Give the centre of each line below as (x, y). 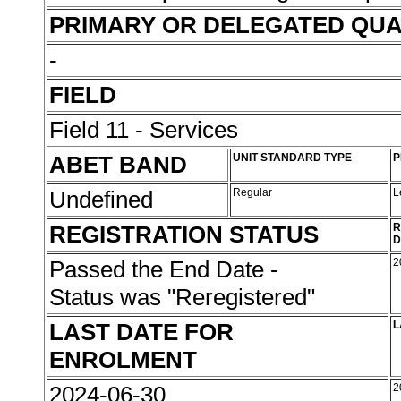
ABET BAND (118, 165)
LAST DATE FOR (141, 332)
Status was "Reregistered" (185, 297)
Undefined (104, 200)
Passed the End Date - (164, 269)
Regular (254, 192)
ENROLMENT (123, 360)
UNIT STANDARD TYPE (292, 158)
